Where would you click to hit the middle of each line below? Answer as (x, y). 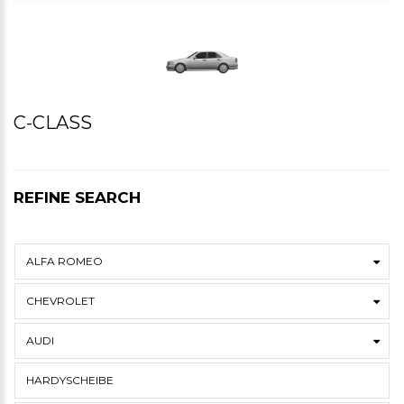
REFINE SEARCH (77, 197)
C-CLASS (53, 123)
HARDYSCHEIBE (70, 380)
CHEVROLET (60, 301)
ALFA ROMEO (64, 261)
